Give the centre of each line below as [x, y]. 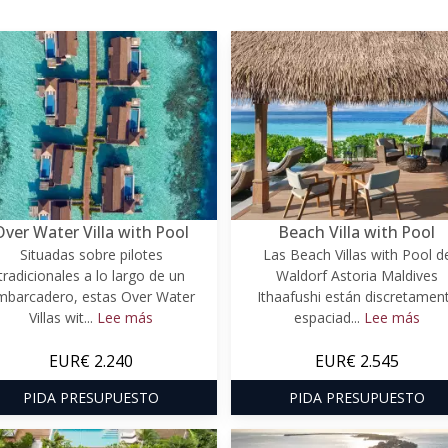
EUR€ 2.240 [91, 360]
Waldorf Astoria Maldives [357, 275]
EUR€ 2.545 [357, 360]
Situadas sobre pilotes [91, 254]
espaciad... [329, 317]
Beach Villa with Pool [357, 231]
